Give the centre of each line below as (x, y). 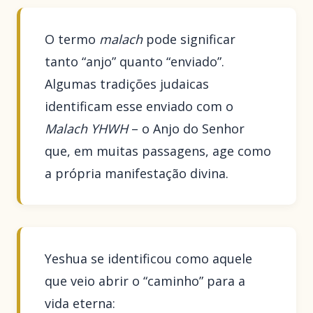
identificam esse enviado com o (139, 107)
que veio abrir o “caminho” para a (145, 281)
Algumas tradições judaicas (127, 84)
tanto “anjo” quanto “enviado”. (135, 62)
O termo (72, 39)
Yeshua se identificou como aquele (149, 258)
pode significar (189, 39)
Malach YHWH (87, 129)
